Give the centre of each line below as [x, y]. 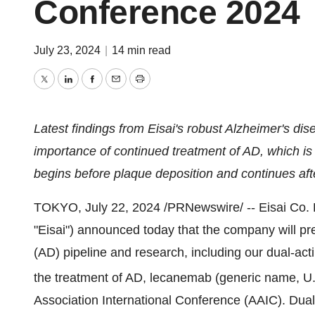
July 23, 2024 [69, 50]
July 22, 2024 [123, 207]
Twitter [62, 89]
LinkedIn [91, 89]
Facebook [119, 89]
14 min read [141, 50]
